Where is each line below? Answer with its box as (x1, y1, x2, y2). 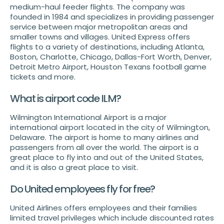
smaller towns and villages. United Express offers (10, 31, 190, 42)
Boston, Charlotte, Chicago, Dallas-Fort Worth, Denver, (10, 51, 211, 62)
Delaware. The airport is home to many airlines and (10, 132, 198, 143)
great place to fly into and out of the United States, (10, 152, 203, 163)
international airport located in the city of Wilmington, (10, 122, 210, 133)
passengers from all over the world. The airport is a (10, 142, 198, 153)
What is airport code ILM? (10, 91, 121, 106)
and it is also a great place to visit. (10, 162, 138, 173)
